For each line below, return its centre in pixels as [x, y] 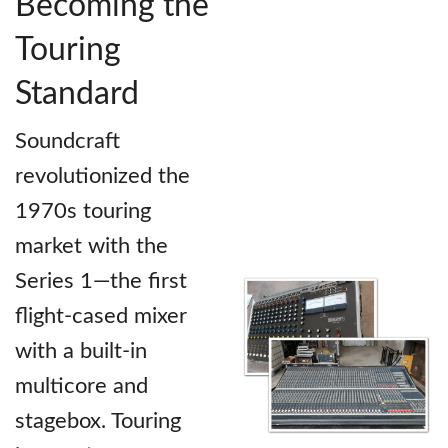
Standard [77, 94]
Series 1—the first [101, 281]
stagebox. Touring [98, 421]
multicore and [81, 386]
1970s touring [83, 211]
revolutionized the [102, 176]
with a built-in [81, 351]
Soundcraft [67, 141]
